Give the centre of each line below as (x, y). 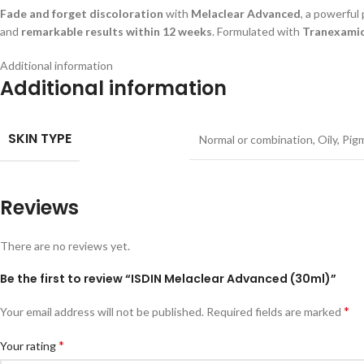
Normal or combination (256, 140)
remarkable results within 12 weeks (117, 32)
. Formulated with (257, 32)
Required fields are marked (275, 312)
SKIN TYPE (40, 139)
